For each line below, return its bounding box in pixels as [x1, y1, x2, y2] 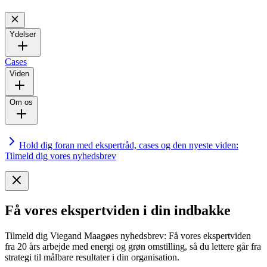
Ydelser [10, 30, 36, 39]
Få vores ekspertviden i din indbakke [5, 203, 231, 219]
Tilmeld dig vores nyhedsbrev [5, 151, 116, 162]
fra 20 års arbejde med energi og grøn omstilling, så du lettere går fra [5, 241, 261, 252]
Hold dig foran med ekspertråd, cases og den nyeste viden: [19, 140, 238, 151]
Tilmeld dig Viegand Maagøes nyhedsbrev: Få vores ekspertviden [5, 231, 251, 241]
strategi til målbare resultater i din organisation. [5, 252, 179, 263]
